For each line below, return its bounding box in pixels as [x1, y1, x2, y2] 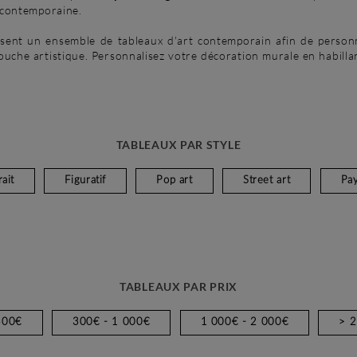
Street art [242, 175, 291, 186]
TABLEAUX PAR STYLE [116, 138, 241, 152]
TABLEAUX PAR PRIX [120, 279, 237, 293]
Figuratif [65, 175, 107, 186]
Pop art [156, 175, 193, 186]
